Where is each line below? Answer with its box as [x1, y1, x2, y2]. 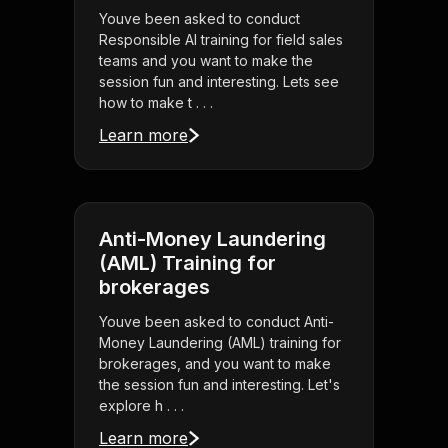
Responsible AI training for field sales [99, 31, 343, 49]
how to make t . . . [99, 94, 213, 112]
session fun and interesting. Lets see [99, 73, 339, 91]
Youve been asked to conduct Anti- [99, 313, 334, 331]
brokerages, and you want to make [99, 355, 331, 373]
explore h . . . [99, 397, 184, 415]
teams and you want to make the [99, 52, 313, 70]
